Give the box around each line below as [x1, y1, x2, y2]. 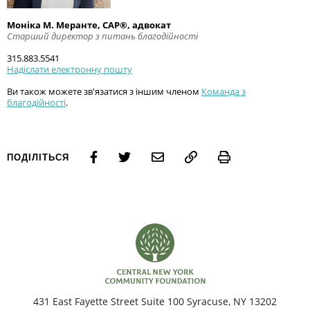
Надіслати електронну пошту [7, 63, 132, 76]
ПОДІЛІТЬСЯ [7, 152, 70, 164]
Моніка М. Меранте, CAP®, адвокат [7, 19, 171, 32]
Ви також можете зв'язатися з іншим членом [7, 85, 201, 98]
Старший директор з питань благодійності [7, 30, 198, 43]
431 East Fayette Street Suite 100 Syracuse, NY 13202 [33, 295, 277, 309]
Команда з [201, 85, 246, 98]
